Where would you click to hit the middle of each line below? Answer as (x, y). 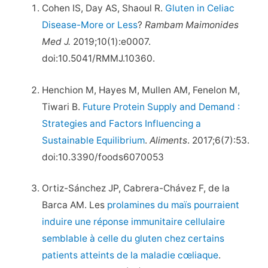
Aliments (169, 140)
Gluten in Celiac (200, 8)
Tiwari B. (63, 106)
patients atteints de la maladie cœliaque (130, 255)
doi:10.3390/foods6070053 (103, 157)
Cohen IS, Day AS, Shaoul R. (104, 8)
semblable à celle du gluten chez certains (133, 239)
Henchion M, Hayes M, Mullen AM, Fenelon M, (141, 90)
